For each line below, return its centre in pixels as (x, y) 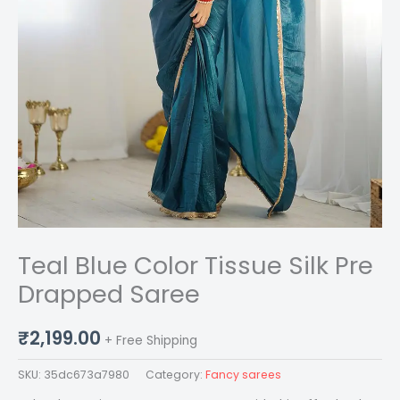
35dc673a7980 (87, 375)
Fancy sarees (243, 375)
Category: (175, 375)
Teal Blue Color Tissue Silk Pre (196, 266)
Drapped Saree (109, 295)
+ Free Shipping (151, 341)
